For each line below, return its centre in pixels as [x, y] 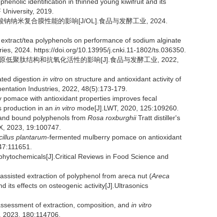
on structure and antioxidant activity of [122, 79]
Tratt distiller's [158, 118]
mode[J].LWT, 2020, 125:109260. [127, 108]
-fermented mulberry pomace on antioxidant [114, 137]
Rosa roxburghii [112, 118]
